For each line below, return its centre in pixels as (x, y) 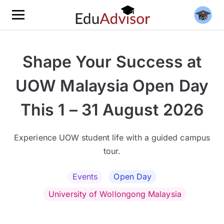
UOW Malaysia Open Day (112, 86)
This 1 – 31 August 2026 (112, 110)
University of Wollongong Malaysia (115, 194)
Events (85, 176)
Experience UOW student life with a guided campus (112, 137)
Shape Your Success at (112, 62)
